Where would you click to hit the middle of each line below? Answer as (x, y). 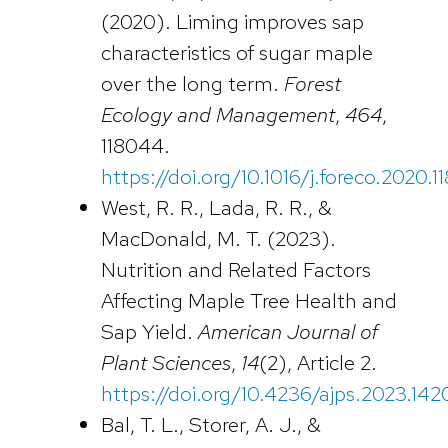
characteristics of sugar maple (236, 52)
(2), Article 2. (317, 362)
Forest (312, 83)
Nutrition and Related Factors (235, 269)
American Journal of (287, 331)
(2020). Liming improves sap (232, 21)
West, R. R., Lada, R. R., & (216, 207)
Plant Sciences (165, 362)
